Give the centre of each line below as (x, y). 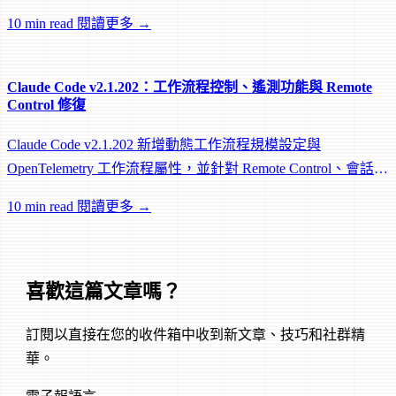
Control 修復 (46, 104)
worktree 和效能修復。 (76, 10)
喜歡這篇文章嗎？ (103, 291)
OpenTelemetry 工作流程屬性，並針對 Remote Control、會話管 (198, 168)
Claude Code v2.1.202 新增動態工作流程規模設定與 (164, 144)
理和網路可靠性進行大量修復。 (106, 192)
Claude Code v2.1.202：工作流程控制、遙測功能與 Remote (190, 87)
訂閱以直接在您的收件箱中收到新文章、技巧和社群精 (195, 334)
